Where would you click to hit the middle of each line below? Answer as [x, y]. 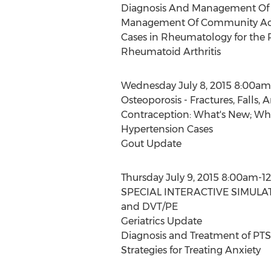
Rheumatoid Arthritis [171, 51]
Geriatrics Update [161, 221]
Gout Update [151, 143]
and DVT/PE [149, 206]
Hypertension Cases [167, 129]
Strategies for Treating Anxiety [191, 250]
